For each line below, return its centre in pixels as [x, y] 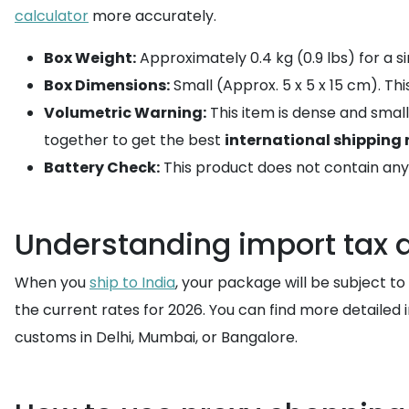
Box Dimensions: [107, 85]
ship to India [132, 283]
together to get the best [134, 140]
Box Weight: [90, 58]
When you [52, 283]
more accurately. [152, 16]
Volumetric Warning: [125, 113]
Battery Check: [102, 168]
